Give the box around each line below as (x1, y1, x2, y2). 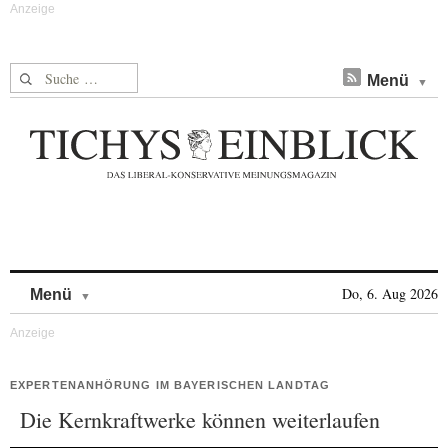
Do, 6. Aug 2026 (342, 284, 438, 303)
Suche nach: (10, 64, 87, 85)
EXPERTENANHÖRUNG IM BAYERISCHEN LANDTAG (10, 379, 330, 391)
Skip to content (91, 276, 196, 293)
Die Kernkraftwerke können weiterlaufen (20, 405, 380, 434)
